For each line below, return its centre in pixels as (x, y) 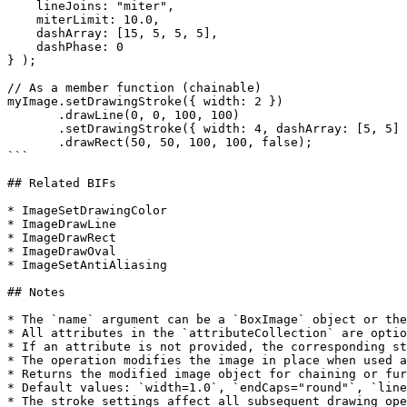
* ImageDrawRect (62, 238)
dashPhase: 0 (22, 47)
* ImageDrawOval (62, 251)
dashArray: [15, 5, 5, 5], (22, 33)
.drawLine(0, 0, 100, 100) (33, 115)
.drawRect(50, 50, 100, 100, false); (33, 142)
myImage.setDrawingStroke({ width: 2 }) (145, 101)
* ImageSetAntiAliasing (87, 265)
